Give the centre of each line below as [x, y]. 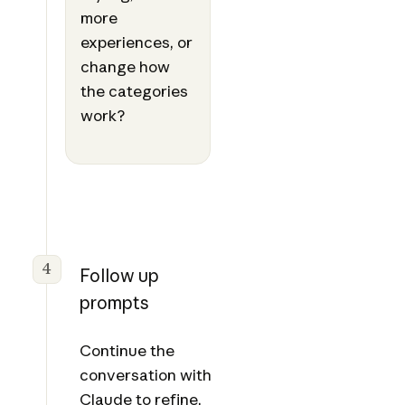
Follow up [119, 275]
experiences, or [136, 42]
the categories [134, 90]
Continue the [127, 350]
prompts [114, 302]
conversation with [145, 374]
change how [125, 66]
